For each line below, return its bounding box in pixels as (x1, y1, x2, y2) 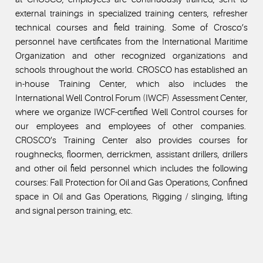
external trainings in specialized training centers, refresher (15, 8, 248, 19)
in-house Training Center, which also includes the (15, 78, 248, 89)
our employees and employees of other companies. (15, 120, 248, 131)
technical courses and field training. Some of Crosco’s (15, 22, 248, 33)
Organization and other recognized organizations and (15, 50, 248, 61)
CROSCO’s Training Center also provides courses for (15, 134, 248, 146)
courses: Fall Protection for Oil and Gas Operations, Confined (15, 177, 248, 188)
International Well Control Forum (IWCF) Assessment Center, (15, 92, 248, 103)
